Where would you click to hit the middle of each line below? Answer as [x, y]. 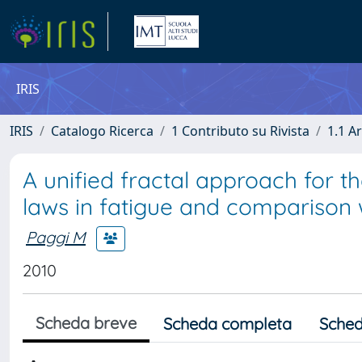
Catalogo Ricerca [102, 131]
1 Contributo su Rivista [240, 131]
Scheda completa [227, 324]
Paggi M [56, 237]
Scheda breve [86, 323]
